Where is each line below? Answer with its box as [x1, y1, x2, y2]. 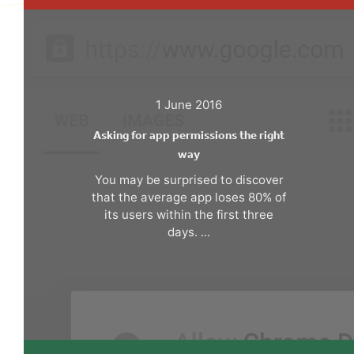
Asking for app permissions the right [93, 127, 284, 142]
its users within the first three [104, 206, 273, 222]
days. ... [168, 224, 210, 239]
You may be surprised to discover [94, 171, 284, 187]
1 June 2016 [156, 96, 222, 112]
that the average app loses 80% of [92, 189, 286, 205]
